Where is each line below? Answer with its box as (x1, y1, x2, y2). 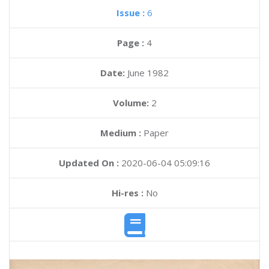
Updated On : (59, 157, 119, 169)
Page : (117, 37, 147, 49)
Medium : (100, 127, 141, 139)
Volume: (112, 97, 151, 109)
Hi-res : (111, 187, 144, 199)
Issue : (116, 7, 147, 19)
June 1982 (127, 67, 169, 79)
